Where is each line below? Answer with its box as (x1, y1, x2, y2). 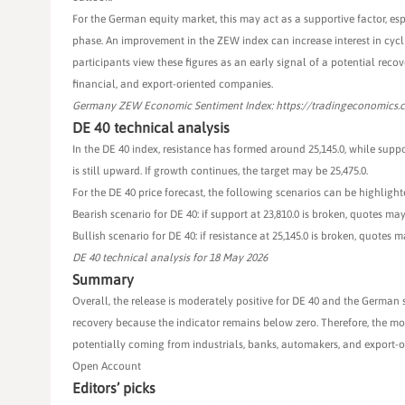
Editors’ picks (72, 380, 155, 397)
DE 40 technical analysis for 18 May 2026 (72, 251, 268, 265)
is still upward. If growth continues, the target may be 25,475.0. (72, 165, 368, 178)
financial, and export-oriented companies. (72, 78, 273, 91)
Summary (72, 271, 134, 288)
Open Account (72, 360, 141, 373)
